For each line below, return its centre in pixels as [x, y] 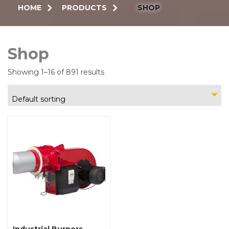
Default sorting [39, 99]
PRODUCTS [84, 7]
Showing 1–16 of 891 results [56, 72]
